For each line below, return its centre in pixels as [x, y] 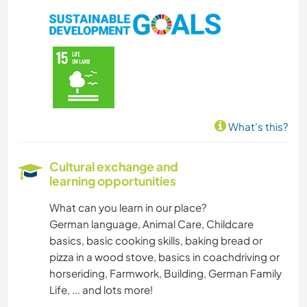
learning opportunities [113, 181]
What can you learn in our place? [128, 208]
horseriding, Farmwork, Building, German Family [165, 273]
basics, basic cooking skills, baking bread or [156, 241]
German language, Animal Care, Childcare [151, 224]
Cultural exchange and [114, 167]
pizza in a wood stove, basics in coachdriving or [164, 257]
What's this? [257, 127]
